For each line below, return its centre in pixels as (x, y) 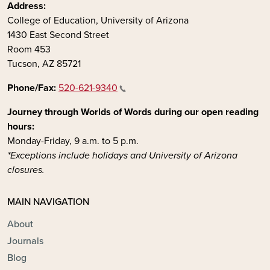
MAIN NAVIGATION (48, 202)
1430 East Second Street (58, 35)
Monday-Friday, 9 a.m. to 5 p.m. (74, 141)
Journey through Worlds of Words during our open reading (133, 112)
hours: (21, 126)
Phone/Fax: (32, 88)
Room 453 (29, 49)
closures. (26, 170)
